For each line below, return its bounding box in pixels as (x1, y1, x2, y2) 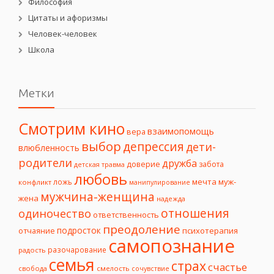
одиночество (18, 206, 91, 221)
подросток (57, 224, 101, 236)
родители (18, 155, 72, 170)
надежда (157, 193, 185, 203)
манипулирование (129, 177, 190, 187)
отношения (161, 204, 229, 221)
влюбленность (18, 141, 80, 154)
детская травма (74, 160, 125, 169)
